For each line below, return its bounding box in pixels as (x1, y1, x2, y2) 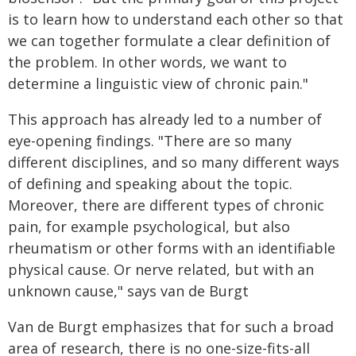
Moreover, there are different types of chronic (8, 195, 324, 215)
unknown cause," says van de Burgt (8, 281, 249, 300)
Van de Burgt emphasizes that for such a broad (8, 317, 334, 336)
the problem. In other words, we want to (8, 52, 287, 72)
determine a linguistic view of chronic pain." (8, 74, 308, 93)
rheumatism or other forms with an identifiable (8, 238, 335, 257)
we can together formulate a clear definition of (8, 31, 331, 50)
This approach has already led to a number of (8, 110, 322, 129)
